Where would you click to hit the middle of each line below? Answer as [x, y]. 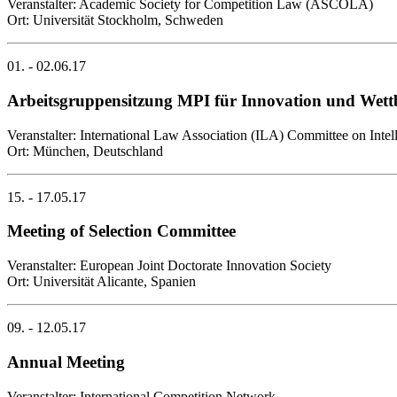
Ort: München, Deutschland [85, 151]
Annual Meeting [66, 362]
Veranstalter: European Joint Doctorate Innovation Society [169, 266]
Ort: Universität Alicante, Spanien [101, 282]
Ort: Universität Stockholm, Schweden [115, 20]
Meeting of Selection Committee [121, 231]
